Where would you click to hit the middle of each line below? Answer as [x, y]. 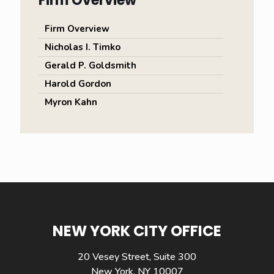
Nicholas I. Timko [83, 47]
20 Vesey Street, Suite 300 [137, 257]
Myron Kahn [71, 102]
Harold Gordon [78, 84]
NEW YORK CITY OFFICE [137, 231]
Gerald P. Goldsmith [91, 65]
